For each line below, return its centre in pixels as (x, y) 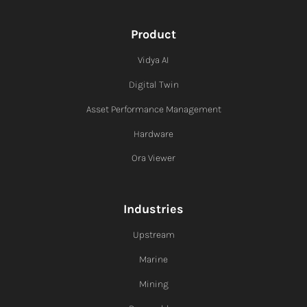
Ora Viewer (153, 158)
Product (153, 34)
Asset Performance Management (153, 109)
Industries (153, 209)
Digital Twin (153, 84)
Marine (153, 259)
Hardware (153, 134)
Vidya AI (153, 60)
